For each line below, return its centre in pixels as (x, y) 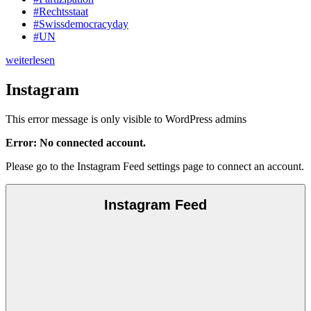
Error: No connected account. (76, 142)
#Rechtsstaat (61, 11)
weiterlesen (30, 60)
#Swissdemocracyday (81, 24)
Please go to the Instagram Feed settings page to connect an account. (155, 166)
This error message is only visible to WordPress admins (126, 119)
